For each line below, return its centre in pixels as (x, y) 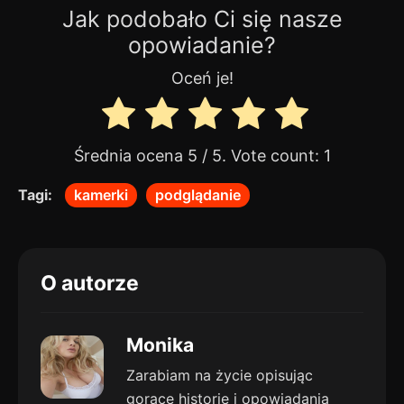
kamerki (101, 195)
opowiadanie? (202, 46)
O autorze (90, 284)
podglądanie (198, 195)
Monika (160, 345)
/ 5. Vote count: (260, 156)
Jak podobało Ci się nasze (202, 19)
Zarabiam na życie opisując (220, 376)
